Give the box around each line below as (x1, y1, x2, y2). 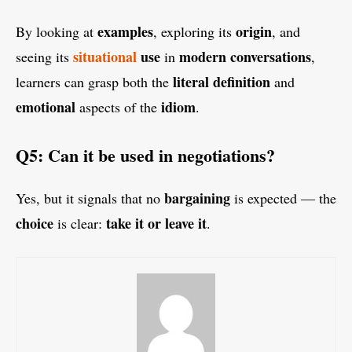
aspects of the (75, 97, 161, 117)
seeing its (16, 47, 73, 67)
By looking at (16, 22, 97, 42)
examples (97, 21, 153, 42)
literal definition (173, 71, 270, 93)
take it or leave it (106, 213, 207, 234)
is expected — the (230, 189, 336, 208)
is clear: (53, 214, 106, 233)
